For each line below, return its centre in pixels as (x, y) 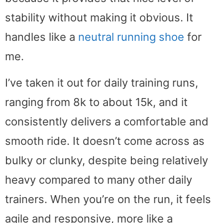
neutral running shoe (131, 37)
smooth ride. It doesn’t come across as (105, 141)
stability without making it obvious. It (99, 18)
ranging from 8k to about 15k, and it (96, 102)
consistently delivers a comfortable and (107, 121)
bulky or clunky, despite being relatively (107, 160)
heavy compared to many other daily (99, 179)
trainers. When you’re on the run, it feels (108, 199)
